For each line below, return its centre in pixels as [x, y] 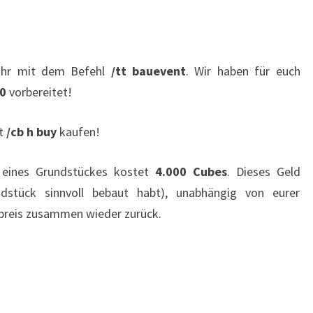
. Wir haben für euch [243, 71]
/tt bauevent [148, 71]
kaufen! [78, 132]
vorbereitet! [39, 92]
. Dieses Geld [263, 172]
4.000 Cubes [191, 172]
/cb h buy [31, 132]
